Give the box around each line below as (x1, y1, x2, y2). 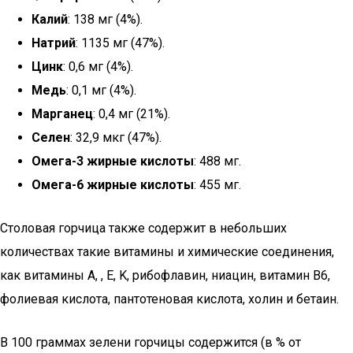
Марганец (32, 106, 93, 121)
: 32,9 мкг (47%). (70, 130, 162, 145)
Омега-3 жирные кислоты (32, 154, 194, 169)
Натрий (32, 35, 76, 50)
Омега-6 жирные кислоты (32, 177, 194, 192)
